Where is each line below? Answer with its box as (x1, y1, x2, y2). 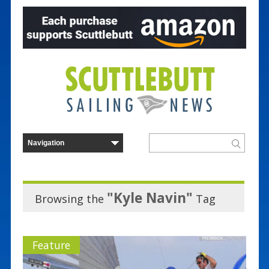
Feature (32, 237, 70, 252)
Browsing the (34, 191, 107, 206)
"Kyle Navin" (106, 188, 193, 207)
